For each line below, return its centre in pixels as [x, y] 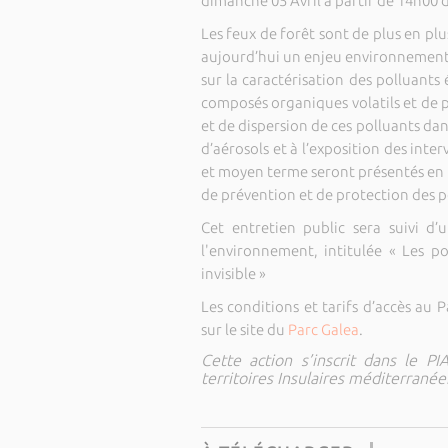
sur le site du [244, 329]
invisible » [233, 273]
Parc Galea [323, 329]
